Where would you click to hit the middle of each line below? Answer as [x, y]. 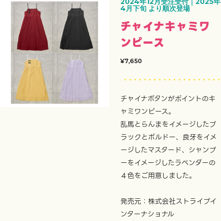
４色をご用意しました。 [158, 176]
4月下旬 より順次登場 [155, 8]
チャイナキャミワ [165, 26]
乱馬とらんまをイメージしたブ [168, 124]
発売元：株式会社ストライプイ [168, 201]
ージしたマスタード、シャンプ [168, 150]
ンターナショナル [147, 214]
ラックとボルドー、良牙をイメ [168, 137]
